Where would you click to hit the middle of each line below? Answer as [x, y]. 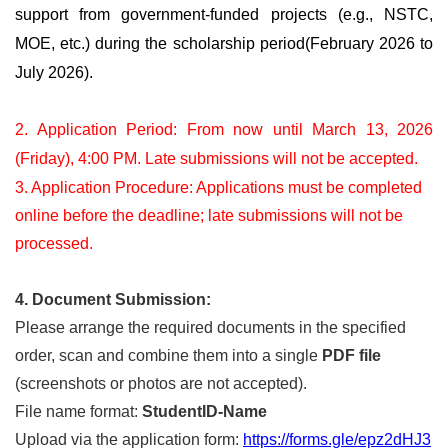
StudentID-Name [204, 412]
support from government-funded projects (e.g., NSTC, [224, 15]
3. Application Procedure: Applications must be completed [218, 188]
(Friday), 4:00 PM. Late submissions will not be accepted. [216, 159]
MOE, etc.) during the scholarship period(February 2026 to [224, 44]
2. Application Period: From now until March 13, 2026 [224, 130]
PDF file [351, 356]
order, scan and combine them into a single [168, 356]
